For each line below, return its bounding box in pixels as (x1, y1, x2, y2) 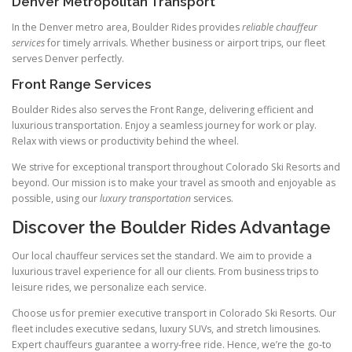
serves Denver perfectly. (12, 51, 124, 65)
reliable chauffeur (242, 20, 317, 34)
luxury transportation (100, 192, 191, 206)
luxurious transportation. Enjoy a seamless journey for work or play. (12, 119, 317, 133)
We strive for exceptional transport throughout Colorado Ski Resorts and (12, 160, 340, 174)
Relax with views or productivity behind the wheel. (12, 134, 239, 148)
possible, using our (12, 192, 100, 206)
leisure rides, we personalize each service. (12, 280, 207, 294)
